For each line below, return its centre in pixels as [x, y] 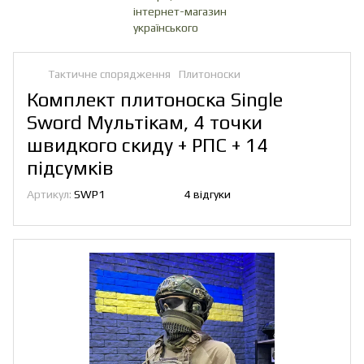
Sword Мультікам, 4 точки [145, 122]
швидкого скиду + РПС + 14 [147, 145]
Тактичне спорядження [109, 74]
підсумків [70, 168]
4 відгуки [208, 194]
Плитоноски [210, 74]
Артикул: [49, 194]
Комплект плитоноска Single [155, 100]
